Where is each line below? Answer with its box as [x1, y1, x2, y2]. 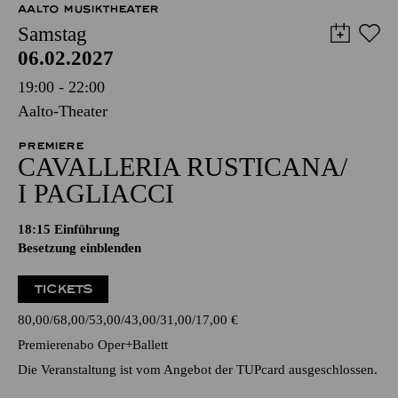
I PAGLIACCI [18, 179, 174, 209]
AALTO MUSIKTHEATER [18, 3, 159, 16]
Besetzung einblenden [18, 241, 141, 256]
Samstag [18, 23, 87, 46]
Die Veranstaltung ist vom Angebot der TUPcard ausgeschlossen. [18, 362, 378, 378]
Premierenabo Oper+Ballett [18, 338, 168, 353]
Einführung [54, 222, 120, 237]
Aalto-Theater [18, 102, 107, 121]
